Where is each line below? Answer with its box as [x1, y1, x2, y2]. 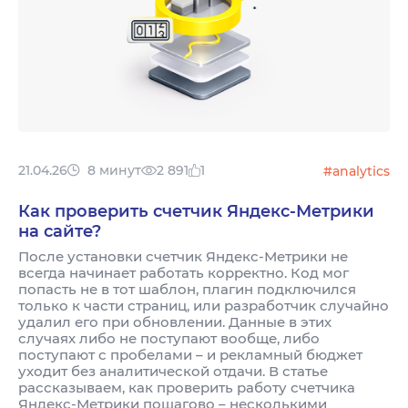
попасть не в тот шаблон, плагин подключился [18, 280, 356, 299]
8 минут [87, 162, 141, 179]
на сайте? [18, 221, 101, 242]
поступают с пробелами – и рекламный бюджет [18, 346, 362, 364]
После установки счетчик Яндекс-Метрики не [18, 248, 348, 266]
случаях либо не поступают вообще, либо [18, 330, 320, 348]
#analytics [323, 163, 390, 180]
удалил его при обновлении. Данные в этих [18, 313, 331, 331]
